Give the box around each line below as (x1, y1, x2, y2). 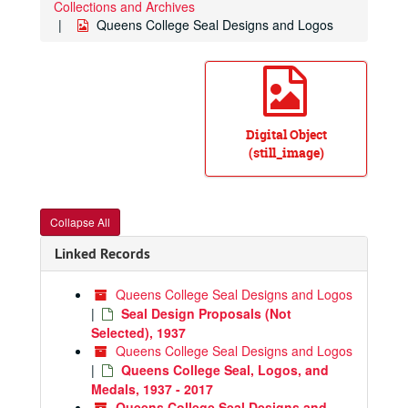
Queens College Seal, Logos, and (121, 361, 329, 379)
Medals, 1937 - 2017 (91, 380, 213, 398)
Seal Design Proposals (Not (121, 304, 291, 322)
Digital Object (245, 126, 327, 143)
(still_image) (248, 144, 324, 161)
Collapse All (50, 214, 110, 229)
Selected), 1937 (91, 323, 186, 342)
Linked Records (55, 244, 150, 263)
